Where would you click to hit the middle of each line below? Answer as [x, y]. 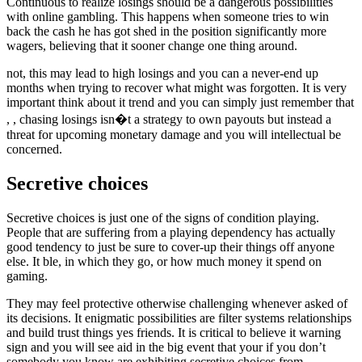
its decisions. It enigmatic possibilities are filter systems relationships [179, 318]
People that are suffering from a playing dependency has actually [171, 232]
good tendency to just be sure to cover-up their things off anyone [170, 246]
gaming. [27, 276]
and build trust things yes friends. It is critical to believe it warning [174, 332]
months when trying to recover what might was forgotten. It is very [177, 87]
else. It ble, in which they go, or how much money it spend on [164, 261]
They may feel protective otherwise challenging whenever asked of [177, 303]
